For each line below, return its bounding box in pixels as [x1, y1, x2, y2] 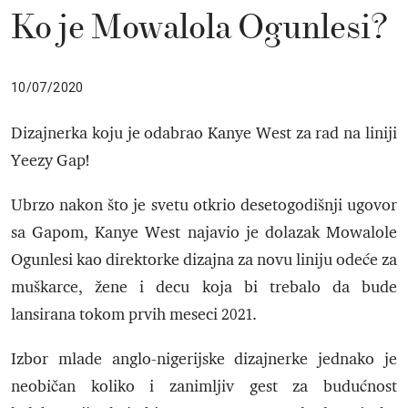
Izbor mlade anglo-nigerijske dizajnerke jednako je [11, 349, 397, 370]
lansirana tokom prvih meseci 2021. [11, 304, 257, 325]
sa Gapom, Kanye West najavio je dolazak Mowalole [11, 222, 397, 243]
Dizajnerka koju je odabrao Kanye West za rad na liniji [11, 123, 397, 144]
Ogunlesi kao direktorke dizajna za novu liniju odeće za [11, 250, 397, 270]
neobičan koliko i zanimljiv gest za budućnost [11, 376, 397, 397]
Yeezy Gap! [11, 150, 89, 171]
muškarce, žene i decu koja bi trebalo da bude [11, 277, 397, 298]
